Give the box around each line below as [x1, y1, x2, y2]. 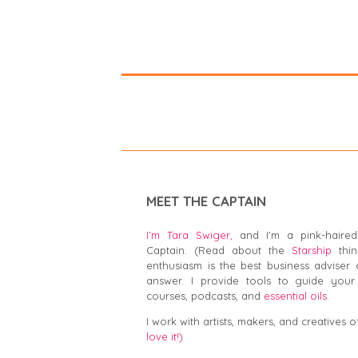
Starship [292, 244, 332, 257]
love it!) [146, 330, 184, 344]
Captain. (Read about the [146, 244, 292, 257]
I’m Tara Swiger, [146, 229, 233, 242]
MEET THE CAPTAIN [146, 193, 267, 210]
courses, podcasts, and [146, 289, 265, 303]
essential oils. [264, 289, 330, 303]
